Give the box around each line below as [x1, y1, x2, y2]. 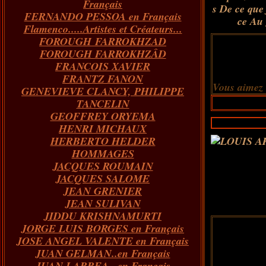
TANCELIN [76, 96, 129, 111]
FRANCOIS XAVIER [55, 59, 150, 74]
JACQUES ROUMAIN [52, 159, 153, 173]
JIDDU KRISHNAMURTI [44, 208, 161, 223]
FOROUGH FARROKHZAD [39, 34, 166, 49]
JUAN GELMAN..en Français [35, 246, 170, 261]
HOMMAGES [71, 146, 134, 161]
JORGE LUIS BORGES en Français [21, 221, 184, 236]
